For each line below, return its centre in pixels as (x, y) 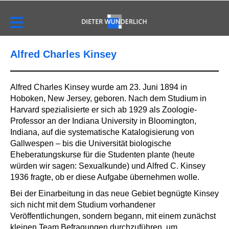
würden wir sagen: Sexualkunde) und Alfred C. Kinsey (108, 166)
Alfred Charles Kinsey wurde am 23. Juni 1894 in (99, 87)
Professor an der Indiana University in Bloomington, (103, 121)
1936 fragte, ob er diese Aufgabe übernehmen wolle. (105, 177)
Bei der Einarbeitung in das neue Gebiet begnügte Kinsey (114, 194)
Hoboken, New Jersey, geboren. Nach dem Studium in (108, 99)
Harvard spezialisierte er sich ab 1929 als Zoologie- (104, 110)
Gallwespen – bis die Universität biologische (91, 144)
